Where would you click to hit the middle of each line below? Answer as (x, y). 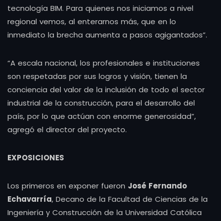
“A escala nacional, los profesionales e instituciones (104, 63)
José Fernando (157, 185)
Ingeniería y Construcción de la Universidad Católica (105, 212)
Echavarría (30, 199)
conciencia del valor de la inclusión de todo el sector (106, 89)
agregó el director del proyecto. (67, 129)
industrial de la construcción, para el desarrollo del (101, 103)
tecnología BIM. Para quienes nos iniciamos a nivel (100, 8)
